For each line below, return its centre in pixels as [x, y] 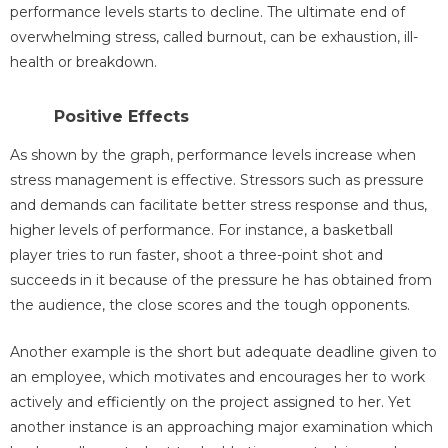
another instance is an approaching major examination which [221, 426]
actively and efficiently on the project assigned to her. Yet [210, 401]
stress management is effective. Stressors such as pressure [217, 179]
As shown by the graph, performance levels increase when [213, 154]
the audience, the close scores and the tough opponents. [210, 304]
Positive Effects [121, 116]
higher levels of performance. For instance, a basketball [201, 229]
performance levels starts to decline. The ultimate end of [207, 11]
